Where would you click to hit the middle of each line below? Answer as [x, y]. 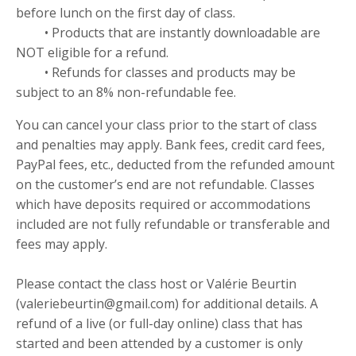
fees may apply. [63, 244]
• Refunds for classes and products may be [156, 72]
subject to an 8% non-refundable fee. [126, 92]
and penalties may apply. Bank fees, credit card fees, [170, 145]
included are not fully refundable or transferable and [173, 224]
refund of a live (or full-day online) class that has [159, 323]
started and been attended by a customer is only [159, 343]
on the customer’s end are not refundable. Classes [165, 184]
